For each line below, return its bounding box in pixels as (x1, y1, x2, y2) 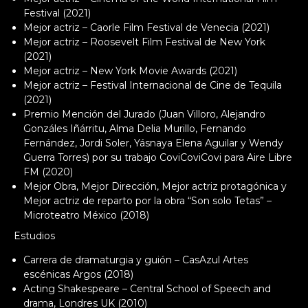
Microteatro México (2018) (23, 208, 149, 221)
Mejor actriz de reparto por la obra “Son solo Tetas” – (23, 194, 272, 207)
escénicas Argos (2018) (23, 268, 133, 280)
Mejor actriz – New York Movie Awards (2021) (23, 64, 237, 77)
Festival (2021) (23, 6, 91, 19)
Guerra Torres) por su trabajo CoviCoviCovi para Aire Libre (23, 151, 292, 164)
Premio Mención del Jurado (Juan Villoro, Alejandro (23, 107, 265, 120)
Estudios (14, 230, 55, 242)
